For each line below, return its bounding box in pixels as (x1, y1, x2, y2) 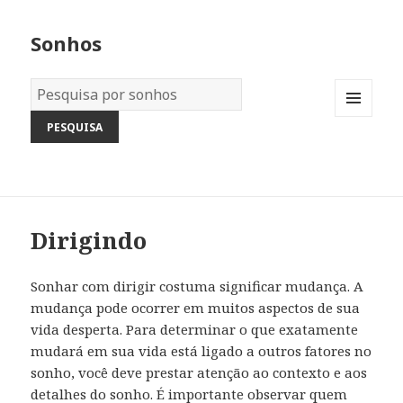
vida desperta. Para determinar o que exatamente (31, 320, 359, 339)
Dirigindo (31, 224, 148, 257)
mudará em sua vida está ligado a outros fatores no (31, 342, 372, 361)
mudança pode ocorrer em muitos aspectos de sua (31, 299, 361, 318)
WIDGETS (335, 146, 388, 162)
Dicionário (31, 80, 101, 99)
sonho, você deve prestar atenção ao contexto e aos (31, 363, 368, 382)
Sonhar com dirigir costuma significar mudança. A (31, 277, 364, 296)
